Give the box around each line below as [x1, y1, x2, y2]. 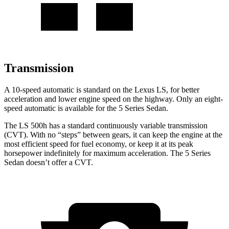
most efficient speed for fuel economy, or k [4, 139, 142, 148]
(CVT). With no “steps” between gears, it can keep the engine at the [4, 130, 222, 139]
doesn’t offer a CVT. [24, 157, 93, 167]
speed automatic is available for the [4, 103, 119, 112]
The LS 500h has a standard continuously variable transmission [4, 121, 208, 130]
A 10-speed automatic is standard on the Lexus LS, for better [4, 85, 199, 94]
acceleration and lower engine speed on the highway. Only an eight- [4, 94, 223, 103]
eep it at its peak [142, 139, 193, 148]
